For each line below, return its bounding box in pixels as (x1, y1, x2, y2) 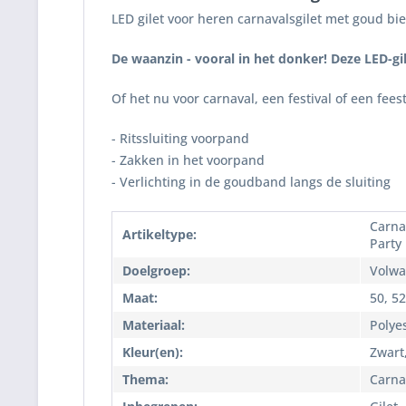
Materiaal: (122, 316, 185, 333)
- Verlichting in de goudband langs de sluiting (111, 173, 391, 190)
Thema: (122, 371, 169, 388)
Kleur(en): (122, 343, 183, 361)
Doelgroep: (122, 262, 190, 279)
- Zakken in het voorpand (111, 151, 265, 169)
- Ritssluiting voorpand (111, 130, 249, 147)
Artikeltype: (122, 226, 197, 243)
